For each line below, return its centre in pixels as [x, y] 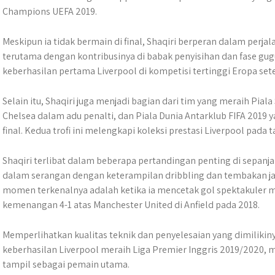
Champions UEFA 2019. [50, 11]
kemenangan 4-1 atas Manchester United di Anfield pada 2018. [131, 205]
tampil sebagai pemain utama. [66, 264]
